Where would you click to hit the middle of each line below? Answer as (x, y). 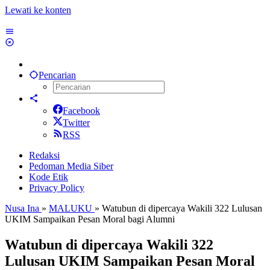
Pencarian (57, 75)
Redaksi (44, 155)
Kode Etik (49, 177)
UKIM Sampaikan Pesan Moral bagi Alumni (90, 219)
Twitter (76, 123)
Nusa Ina (22, 208)
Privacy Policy (57, 188)
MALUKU (71, 208)
